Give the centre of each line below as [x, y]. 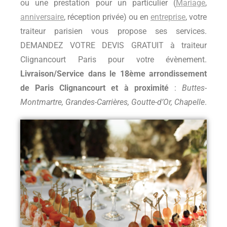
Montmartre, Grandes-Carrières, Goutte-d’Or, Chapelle [112, 102]
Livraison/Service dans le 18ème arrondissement [113, 73]
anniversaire [42, 17]
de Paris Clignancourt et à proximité [94, 88]
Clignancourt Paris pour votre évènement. [113, 59]
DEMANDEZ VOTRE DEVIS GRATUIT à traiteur [113, 45]
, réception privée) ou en [107, 17]
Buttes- [195, 88]
